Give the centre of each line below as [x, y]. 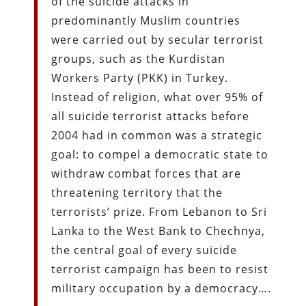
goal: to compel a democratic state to [160, 154]
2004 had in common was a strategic [157, 135]
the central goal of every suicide [144, 250]
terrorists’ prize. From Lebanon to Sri [159, 211]
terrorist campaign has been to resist [160, 269]
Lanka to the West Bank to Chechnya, [158, 231]
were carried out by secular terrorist [158, 39]
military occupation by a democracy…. [162, 288]
